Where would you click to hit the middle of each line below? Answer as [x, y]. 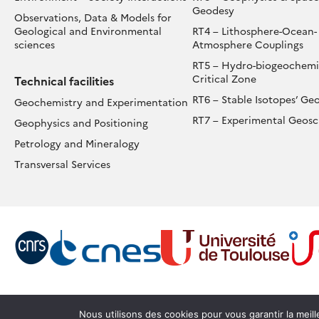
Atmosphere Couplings [248, 45]
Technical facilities [64, 81]
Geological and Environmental [88, 31]
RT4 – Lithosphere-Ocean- [255, 31]
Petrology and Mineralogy [77, 143]
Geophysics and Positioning [81, 123]
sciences [35, 45]
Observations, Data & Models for [93, 17]
